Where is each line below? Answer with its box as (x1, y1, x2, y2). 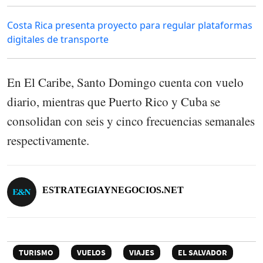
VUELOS (77, 247, 106, 258)
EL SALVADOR (178, 247, 227, 258)
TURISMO (19, 247, 53, 258)
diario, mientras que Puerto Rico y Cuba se (7, 93, 220, 110)
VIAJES (129, 247, 154, 258)
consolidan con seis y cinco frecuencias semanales (7, 113, 255, 130)
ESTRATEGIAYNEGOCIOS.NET (42, 185, 184, 195)
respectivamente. (7, 132, 89, 149)
